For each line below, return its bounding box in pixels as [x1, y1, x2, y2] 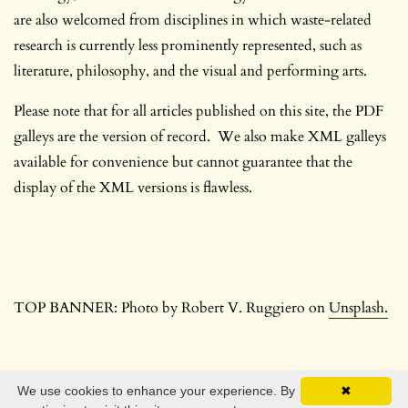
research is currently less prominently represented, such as [14, 35, 362, 56]
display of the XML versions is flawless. [14, 177, 252, 198]
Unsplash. [329, 297, 388, 318]
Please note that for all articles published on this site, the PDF [14, 100, 383, 121]
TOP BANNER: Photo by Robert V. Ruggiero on [14, 297, 329, 318]
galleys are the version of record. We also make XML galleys [14, 126, 386, 147]
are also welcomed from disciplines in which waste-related [14, 9, 372, 30]
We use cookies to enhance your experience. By [17, 383, 295, 398]
